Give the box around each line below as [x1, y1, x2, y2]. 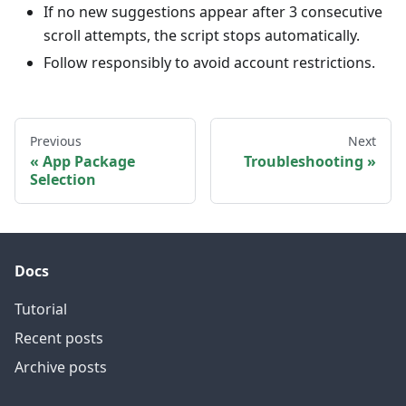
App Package [43, 150, 135, 171]
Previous [30, 131, 82, 150]
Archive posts [14, 357, 107, 377]
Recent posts [14, 328, 103, 348]
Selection [30, 169, 96, 189]
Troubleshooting [244, 150, 363, 171]
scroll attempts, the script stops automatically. [43, 24, 360, 45]
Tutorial [14, 299, 67, 319]
